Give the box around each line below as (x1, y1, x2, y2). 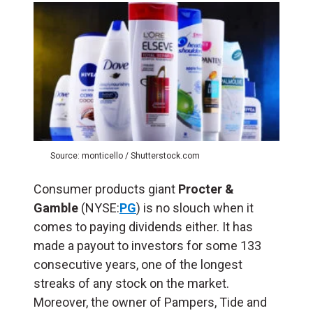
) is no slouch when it (136, 200, 254, 215)
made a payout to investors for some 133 (34, 238, 261, 253)
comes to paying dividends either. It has (34, 219, 253, 234)
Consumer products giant (34, 181, 178, 196)
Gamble (34, 200, 78, 215)
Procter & (178, 181, 234, 196)
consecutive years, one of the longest (34, 256, 242, 272)
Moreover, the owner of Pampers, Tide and (34, 294, 267, 310)
